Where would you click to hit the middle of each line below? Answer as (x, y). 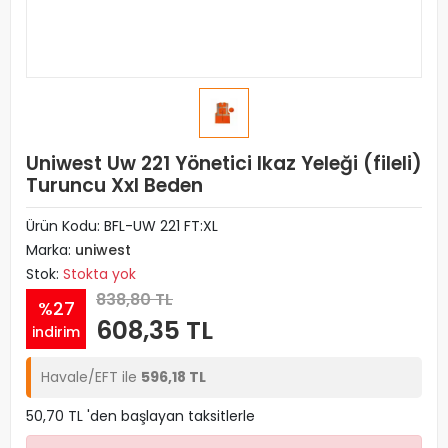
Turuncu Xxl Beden (114, 185)
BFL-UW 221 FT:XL (161, 226)
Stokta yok (99, 274)
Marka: (50, 250)
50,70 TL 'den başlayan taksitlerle (140, 416)
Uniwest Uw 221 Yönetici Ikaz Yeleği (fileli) (224, 163)
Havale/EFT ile (91, 377)
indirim (56, 331)
